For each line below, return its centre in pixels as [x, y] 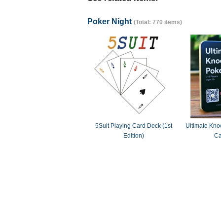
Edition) [134, 136]
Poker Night [110, 21]
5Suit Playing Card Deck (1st [134, 126]
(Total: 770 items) [158, 22]
